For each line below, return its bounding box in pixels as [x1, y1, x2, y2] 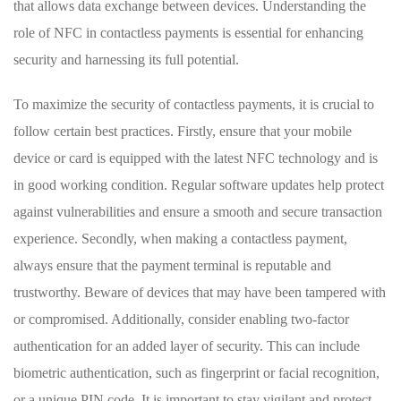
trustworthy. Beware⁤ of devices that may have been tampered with [13, 285, 386, 301]
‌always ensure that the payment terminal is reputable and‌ [13, 258, 331, 274]
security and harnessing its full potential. [13, 52, 239, 68]
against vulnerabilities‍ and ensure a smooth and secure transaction [13, 204, 382, 220]
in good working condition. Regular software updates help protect [13, 177, 384, 193]
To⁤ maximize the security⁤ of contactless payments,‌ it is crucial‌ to [13, 97, 374, 113]
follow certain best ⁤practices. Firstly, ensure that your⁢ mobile [13, 124, 352, 140]
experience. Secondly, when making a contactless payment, [13, 231, 347, 247]
